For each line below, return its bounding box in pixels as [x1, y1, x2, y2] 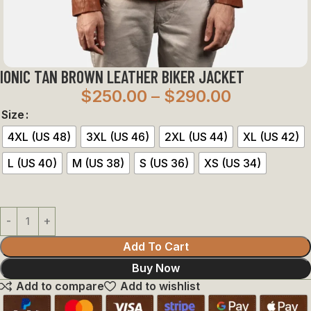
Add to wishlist [119, 279, 200, 294]
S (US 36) [140, 155, 189, 170]
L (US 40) [8, 155, 57, 170]
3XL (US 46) [86, 129, 149, 144]
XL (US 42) [243, 129, 299, 144]
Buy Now [131, 260, 180, 275]
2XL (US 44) [165, 129, 228, 144]
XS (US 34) [204, 155, 261, 170]
